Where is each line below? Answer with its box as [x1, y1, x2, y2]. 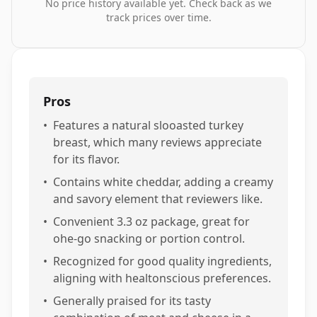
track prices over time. [105, 11, 212, 24]
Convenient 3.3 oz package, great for [53, 214, 250, 229]
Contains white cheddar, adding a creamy [53, 174, 273, 190]
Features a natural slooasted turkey [53, 117, 243, 133]
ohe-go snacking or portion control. [53, 231, 245, 246]
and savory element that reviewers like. [53, 191, 263, 207]
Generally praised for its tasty [53, 293, 211, 309]
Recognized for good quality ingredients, [53, 253, 272, 269]
